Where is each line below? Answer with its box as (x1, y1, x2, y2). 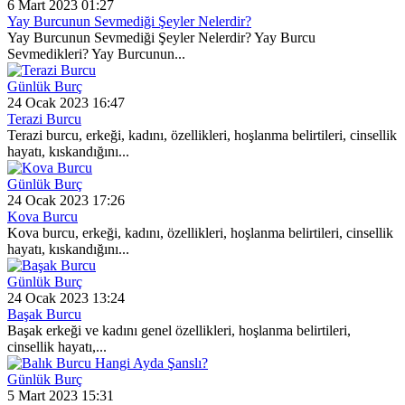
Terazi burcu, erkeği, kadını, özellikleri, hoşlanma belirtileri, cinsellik (7, 127, 397, 144)
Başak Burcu (7, 306, 81, 323)
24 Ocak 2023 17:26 (7, 193, 125, 209)
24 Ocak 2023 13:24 (7, 290, 125, 306)
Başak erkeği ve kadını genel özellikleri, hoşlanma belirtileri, (7, 323, 351, 339)
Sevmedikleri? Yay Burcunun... (7, 46, 185, 62)
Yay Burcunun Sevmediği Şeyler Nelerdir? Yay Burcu (7, 30, 316, 46)
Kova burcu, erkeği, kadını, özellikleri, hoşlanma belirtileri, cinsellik (7, 225, 393, 241)
